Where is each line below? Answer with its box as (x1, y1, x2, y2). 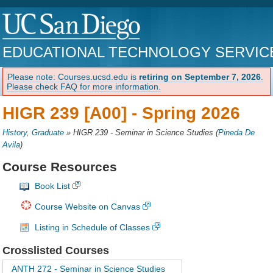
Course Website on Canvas (35, 202, 141, 212)
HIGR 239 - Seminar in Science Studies (73, 128, 214, 137)
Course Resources (2, 159, 118, 174)
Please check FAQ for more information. (7, 81, 161, 91)
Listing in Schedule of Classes (35, 222, 151, 233)
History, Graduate (2, 128, 65, 137)
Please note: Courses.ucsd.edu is (7, 71, 140, 82)
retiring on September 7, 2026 (139, 71, 261, 82)
